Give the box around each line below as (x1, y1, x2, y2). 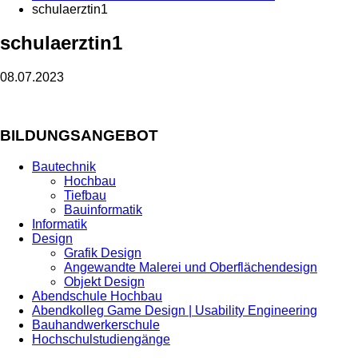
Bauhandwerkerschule (32, 317, 160, 332)
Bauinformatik (64, 202, 142, 217)
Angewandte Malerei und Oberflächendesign (64, 260, 317, 274)
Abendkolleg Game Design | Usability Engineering (32, 303, 317, 317)
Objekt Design (64, 274, 145, 288)
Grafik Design (64, 245, 141, 260)
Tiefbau (64, 188, 106, 202)
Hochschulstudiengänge (32, 332, 170, 346)
